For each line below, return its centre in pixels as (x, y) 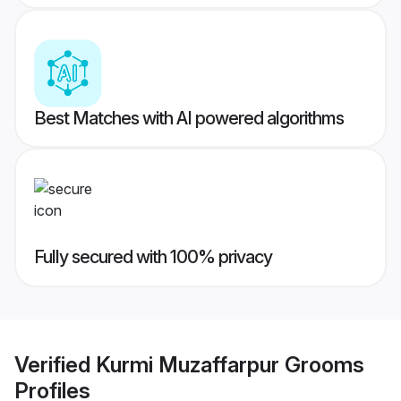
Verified (55, 364)
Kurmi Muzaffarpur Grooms (230, 364)
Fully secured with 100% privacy (153, 257)
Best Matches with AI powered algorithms (189, 119)
